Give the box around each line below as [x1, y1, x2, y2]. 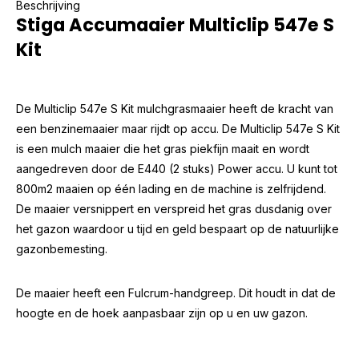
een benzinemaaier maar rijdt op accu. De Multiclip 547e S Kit [16, 122, 340, 135]
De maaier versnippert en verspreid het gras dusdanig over [16, 202, 332, 216]
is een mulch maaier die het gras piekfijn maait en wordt [16, 142, 309, 155]
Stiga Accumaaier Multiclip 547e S [16, 12, 334, 38]
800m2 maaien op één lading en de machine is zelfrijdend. [16, 182, 326, 196]
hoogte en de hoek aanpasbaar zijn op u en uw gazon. [16, 306, 308, 320]
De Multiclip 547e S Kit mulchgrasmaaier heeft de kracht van [16, 102, 333, 115]
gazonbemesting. [16, 242, 107, 256]
